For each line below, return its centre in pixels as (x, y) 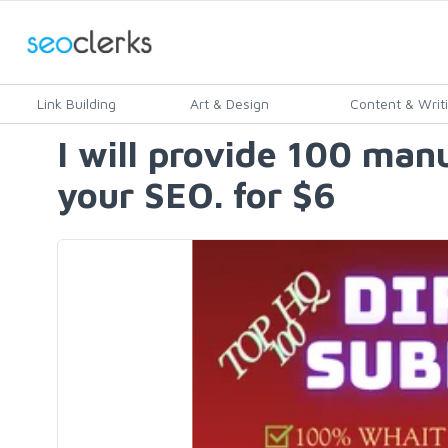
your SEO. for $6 (196, 194)
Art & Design (229, 103)
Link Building (76, 103)
